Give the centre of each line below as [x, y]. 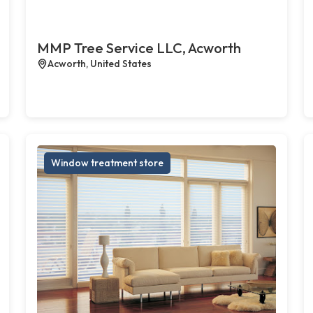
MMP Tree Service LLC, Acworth [139, 48]
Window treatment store [108, 162]
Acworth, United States [100, 63]
